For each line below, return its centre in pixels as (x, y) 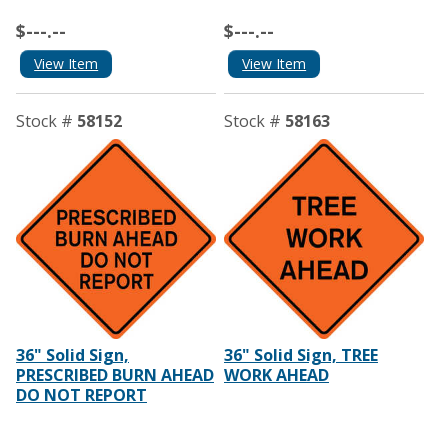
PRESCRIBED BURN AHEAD (115, 374)
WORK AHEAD (276, 374)
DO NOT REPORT (81, 394)
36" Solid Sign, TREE (300, 354)
